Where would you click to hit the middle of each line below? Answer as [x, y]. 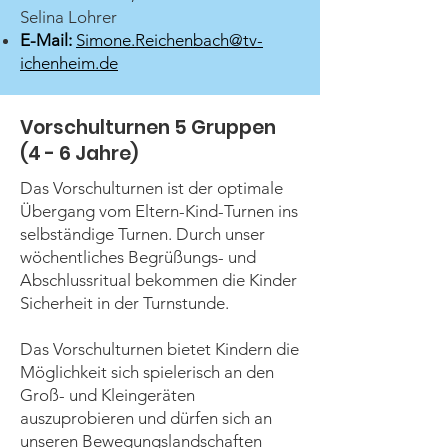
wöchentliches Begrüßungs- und [138, 257]
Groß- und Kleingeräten [107, 395]
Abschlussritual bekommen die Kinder [158, 280]
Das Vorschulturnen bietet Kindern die [159, 349]
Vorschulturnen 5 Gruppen [148, 127]
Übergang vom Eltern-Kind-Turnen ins [159, 211]
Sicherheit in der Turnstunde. [124, 303]
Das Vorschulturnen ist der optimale [151, 188]
